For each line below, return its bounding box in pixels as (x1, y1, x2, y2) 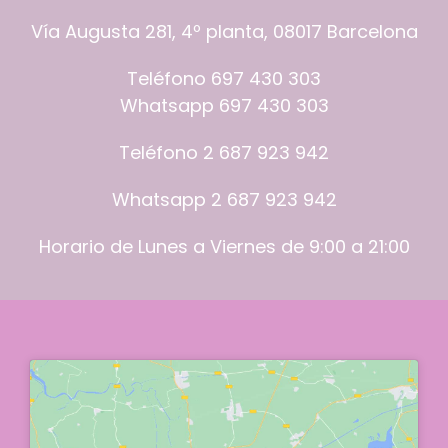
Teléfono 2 (119, 140, 219, 166)
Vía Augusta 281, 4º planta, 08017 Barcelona (30, 19, 418, 45)
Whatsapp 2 (111, 187, 227, 213)
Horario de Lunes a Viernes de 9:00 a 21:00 (38, 234, 410, 260)
